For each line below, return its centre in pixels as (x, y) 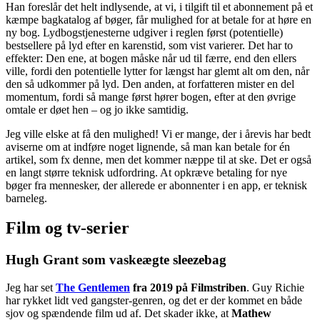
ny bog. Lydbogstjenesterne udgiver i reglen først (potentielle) (144, 32)
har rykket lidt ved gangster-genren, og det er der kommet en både (154, 301)
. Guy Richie (275, 288)
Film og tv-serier (67, 228)
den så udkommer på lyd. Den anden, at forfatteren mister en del (150, 84)
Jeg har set (31, 288)
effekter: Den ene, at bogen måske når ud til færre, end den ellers (151, 58)
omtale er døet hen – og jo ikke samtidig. (97, 109)
